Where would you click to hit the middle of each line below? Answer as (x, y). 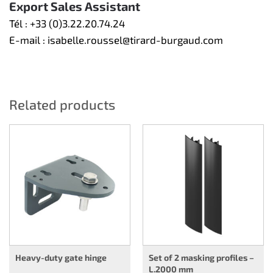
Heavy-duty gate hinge (61, 257)
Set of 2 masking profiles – (201, 257)
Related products (62, 104)
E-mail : (28, 39)
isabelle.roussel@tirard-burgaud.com (135, 39)
